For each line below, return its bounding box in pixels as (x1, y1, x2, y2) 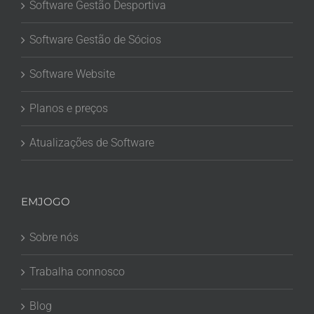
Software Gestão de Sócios (29, 32, 161, 46)
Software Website (29, 67, 115, 81)
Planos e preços (29, 101, 108, 115)
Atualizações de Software (29, 135, 154, 149)
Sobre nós (29, 230, 78, 244)
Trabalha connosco (29, 264, 125, 278)
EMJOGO (21, 194, 70, 208)
